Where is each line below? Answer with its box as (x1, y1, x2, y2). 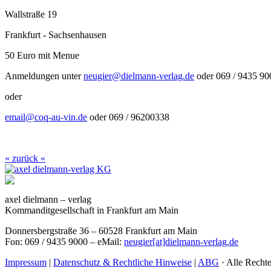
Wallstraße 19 (5, 8, 57, 19)
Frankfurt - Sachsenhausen (5, 29, 106, 40)
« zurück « (5, 152, 45, 163)
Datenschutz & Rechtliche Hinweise (53, 256, 192, 267)
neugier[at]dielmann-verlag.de (124, 236, 238, 247)
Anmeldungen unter (5, 70, 83, 81)
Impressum (5, 256, 47, 267)
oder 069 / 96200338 (87, 111, 169, 122)
